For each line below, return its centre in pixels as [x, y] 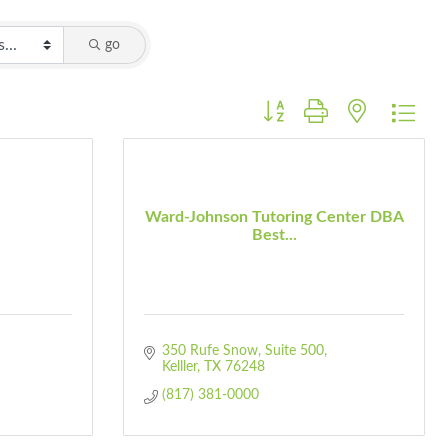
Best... [274, 234]
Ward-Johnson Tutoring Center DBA [274, 216]
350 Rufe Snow [209, 351]
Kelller [179, 367]
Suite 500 [294, 351]
